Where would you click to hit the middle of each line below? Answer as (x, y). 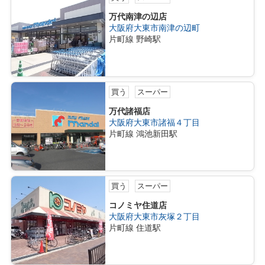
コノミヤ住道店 (138, 206)
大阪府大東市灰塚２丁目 (155, 217)
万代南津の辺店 (138, 17)
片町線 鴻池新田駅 (143, 133)
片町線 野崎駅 (135, 39)
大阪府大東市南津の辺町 (155, 28)
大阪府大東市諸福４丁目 (155, 122)
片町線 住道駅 (135, 228)
